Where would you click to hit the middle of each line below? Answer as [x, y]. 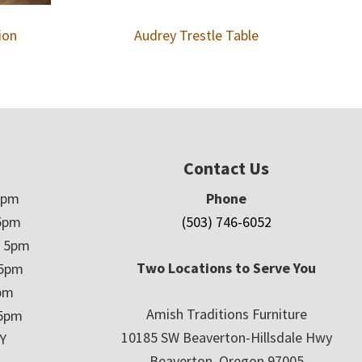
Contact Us [226, 168]
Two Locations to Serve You [226, 268]
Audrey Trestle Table [196, 35]
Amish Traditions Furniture [226, 314]
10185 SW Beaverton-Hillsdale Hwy [226, 338]
